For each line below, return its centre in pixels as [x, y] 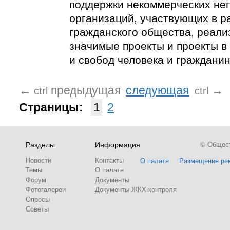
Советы [37, 209]
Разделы [40, 145]
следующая [158, 90]
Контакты [109, 160]
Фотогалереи [46, 190]
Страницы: [51, 107]
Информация [118, 145]
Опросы [38, 199]
